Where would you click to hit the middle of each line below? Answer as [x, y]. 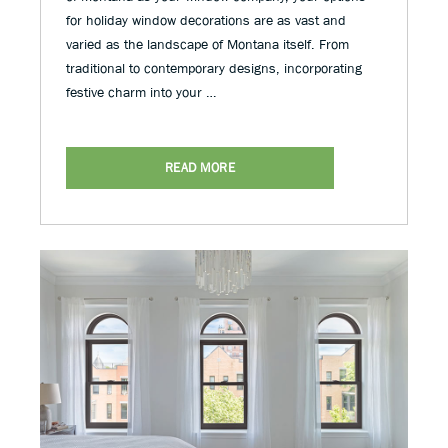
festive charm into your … [141, 91]
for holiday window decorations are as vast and [206, 19]
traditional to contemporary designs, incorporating [214, 67]
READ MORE [200, 167]
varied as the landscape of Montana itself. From [207, 43]
